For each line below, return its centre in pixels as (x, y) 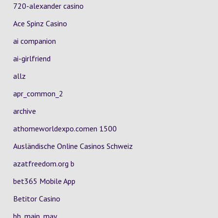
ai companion (34, 41)
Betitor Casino (36, 199)
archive (24, 111)
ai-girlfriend (32, 58)
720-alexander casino (48, 6)
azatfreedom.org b (44, 163)
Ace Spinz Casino (40, 23)
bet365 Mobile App (44, 181)
